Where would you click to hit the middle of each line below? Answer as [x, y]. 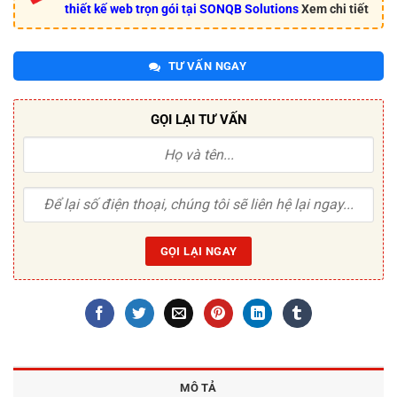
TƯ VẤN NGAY [206, 66]
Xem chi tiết [335, 9]
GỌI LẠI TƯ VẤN [198, 119]
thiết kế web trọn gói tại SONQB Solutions [183, 9]
